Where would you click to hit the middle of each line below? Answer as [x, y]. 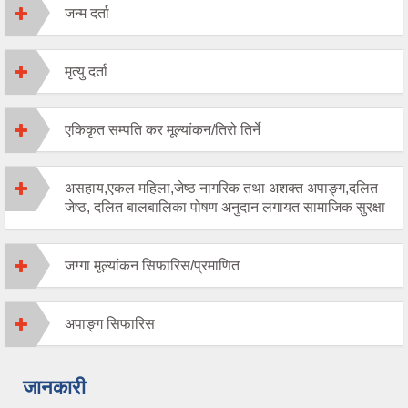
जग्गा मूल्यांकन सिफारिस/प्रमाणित [152, 266]
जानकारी [54, 388]
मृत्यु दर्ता [86, 72]
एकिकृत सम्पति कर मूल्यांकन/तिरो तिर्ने [163, 130]
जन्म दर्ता [87, 14]
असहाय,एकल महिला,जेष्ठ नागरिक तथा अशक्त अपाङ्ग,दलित [221, 189]
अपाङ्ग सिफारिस [110, 324]
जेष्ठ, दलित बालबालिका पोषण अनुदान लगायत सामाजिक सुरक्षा [225, 208]
